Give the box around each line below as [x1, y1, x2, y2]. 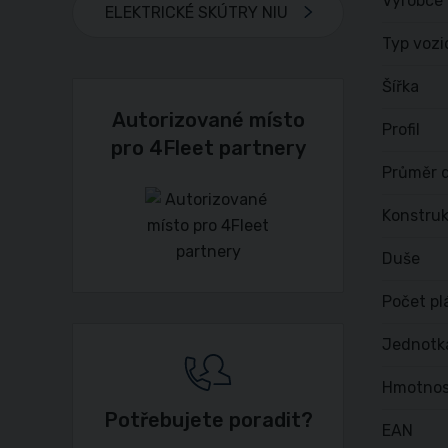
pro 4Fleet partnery [110, 135, 306, 160]
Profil [381, 120, 420, 139]
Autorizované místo [111, 107, 305, 132]
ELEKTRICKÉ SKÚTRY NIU [105, 2, 288, 22]
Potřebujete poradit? [103, 407, 313, 432]
